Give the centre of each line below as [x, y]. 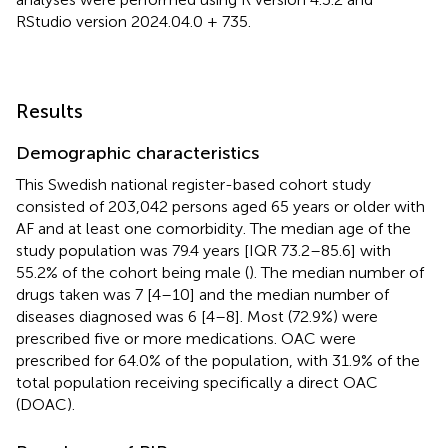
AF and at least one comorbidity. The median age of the [213, 228]
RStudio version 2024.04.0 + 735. [133, 21]
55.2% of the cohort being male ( [132, 272]
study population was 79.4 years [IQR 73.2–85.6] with [203, 250]
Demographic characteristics [137, 152]
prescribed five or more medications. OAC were [186, 338]
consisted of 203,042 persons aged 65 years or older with [220, 206]
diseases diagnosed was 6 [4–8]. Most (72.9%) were [197, 316]
